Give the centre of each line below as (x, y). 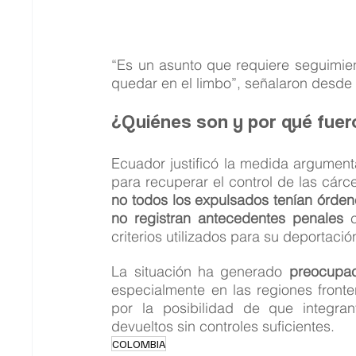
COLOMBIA (139, 343)
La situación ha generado (200, 271)
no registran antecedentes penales (228, 218)
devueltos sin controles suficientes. (223, 326)
